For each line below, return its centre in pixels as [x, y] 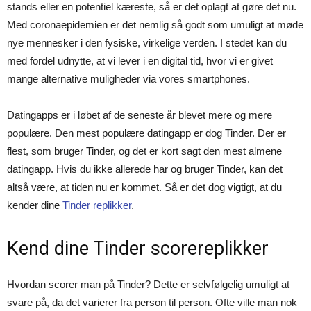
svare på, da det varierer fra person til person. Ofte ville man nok [152, 302]
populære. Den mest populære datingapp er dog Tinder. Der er [146, 133]
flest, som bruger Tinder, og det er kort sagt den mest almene [144, 151]
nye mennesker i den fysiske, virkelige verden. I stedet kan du [147, 43]
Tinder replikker [97, 205]
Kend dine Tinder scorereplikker [138, 249]
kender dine [35, 205]
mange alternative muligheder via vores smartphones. [128, 79]
